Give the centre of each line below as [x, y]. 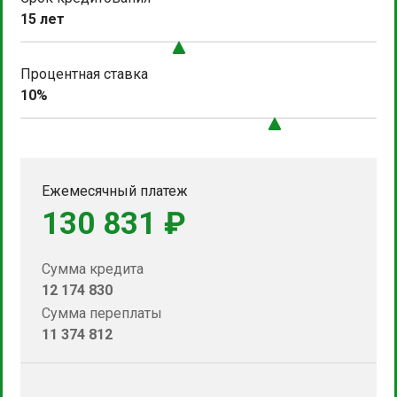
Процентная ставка [84, 74]
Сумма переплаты [102, 313]
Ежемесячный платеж [115, 191]
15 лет [43, 19]
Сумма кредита [93, 269]
